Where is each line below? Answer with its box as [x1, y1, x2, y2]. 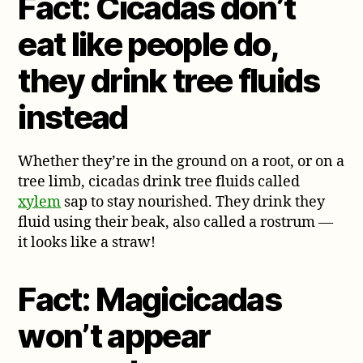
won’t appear [18, 315, 211, 356]
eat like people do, [18, 23, 277, 64]
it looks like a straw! [18, 233, 156, 252]
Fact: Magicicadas [18, 279, 282, 319]
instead [18, 96, 128, 137]
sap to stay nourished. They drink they [61, 192, 326, 211]
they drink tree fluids [18, 60, 320, 100]
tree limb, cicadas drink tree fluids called [18, 172, 301, 191]
